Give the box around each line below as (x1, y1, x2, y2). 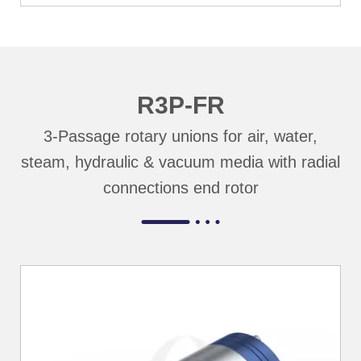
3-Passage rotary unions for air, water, (44, 127, 317, 145)
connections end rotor (102, 178, 259, 197)
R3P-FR (136, 91, 225, 118)
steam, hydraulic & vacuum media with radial (21, 152, 340, 171)
